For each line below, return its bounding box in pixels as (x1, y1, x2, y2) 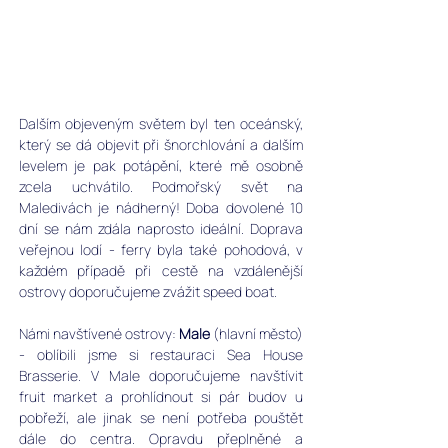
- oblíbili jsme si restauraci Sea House (19, 345, 303, 364)
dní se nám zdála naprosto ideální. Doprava (19, 219, 303, 238)
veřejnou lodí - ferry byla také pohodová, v (19, 240, 303, 259)
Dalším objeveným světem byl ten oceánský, (19, 114, 303, 133)
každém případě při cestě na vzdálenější (19, 261, 303, 280)
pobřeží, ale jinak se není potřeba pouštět (19, 408, 303, 427)
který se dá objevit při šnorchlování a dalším (19, 135, 303, 154)
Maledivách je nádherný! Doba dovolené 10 (19, 198, 303, 217)
